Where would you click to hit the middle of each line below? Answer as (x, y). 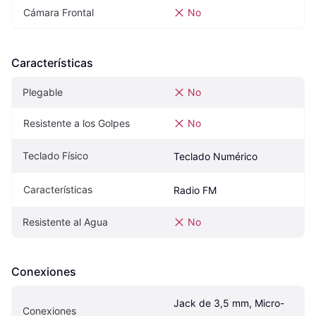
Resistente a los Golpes (77, 123)
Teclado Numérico (215, 156)
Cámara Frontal (59, 12)
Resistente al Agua (65, 222)
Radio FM (195, 190)
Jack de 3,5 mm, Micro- (229, 303)
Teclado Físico (55, 156)
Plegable (43, 92)
